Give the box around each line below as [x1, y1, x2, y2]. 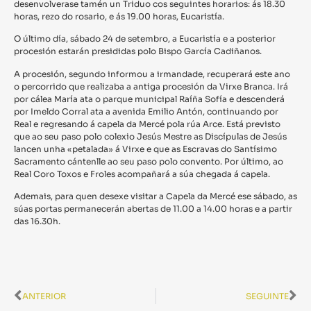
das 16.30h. [14, 216, 60, 227]
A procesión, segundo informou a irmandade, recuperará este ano [14, 68, 290, 79]
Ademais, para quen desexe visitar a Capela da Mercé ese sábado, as [14, 191, 297, 202]
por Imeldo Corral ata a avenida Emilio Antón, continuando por [14, 106, 278, 117]
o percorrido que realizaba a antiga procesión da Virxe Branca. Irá [14, 81, 288, 92]
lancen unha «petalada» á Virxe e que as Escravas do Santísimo [14, 143, 277, 154]
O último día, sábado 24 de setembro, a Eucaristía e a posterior [14, 33, 276, 44]
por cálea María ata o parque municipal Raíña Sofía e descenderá [14, 93, 285, 104]
